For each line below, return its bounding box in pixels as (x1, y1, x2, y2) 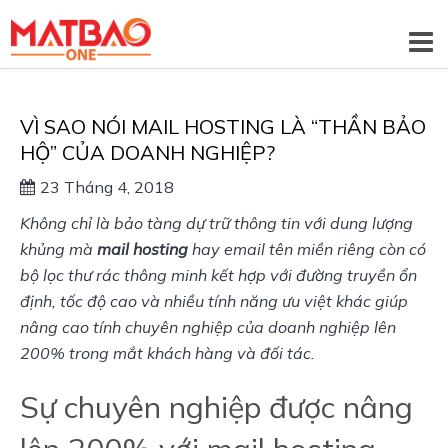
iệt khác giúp (313, 290, 408, 311)
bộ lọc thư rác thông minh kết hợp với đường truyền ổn (20, 264, 417, 285)
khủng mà (20, 238, 97, 259)
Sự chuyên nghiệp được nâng (20, 387, 413, 426)
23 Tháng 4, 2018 (40, 176, 174, 197)
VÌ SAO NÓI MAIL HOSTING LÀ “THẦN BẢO (20, 113, 426, 139)
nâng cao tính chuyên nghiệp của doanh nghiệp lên (20, 316, 396, 337)
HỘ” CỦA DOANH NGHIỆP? (20, 139, 275, 165)
